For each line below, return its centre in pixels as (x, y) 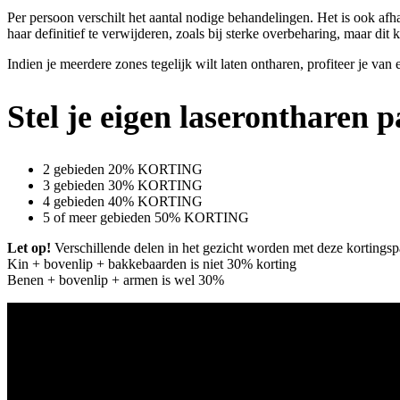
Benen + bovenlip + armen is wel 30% (116, 279)
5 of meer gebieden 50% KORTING (146, 217)
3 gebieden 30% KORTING (123, 185)
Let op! (29, 247)
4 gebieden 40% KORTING (123, 201)
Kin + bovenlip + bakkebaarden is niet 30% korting (152, 263)
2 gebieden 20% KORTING (123, 169)
